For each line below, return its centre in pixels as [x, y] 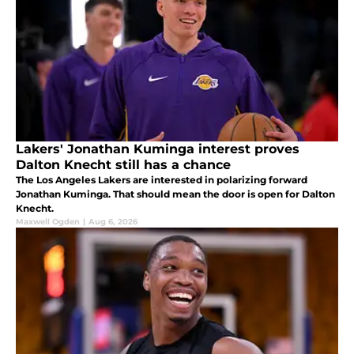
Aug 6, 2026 [113, 221]
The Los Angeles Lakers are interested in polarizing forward [162, 179]
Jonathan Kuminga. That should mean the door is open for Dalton [175, 194]
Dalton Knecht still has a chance [123, 164]
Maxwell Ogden [48, 221]
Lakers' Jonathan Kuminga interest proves [158, 149]
